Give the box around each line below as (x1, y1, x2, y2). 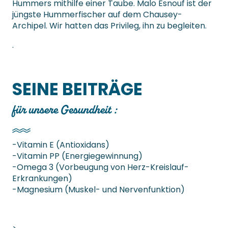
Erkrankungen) (12, 173, 72, 185)
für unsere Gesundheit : (12, 102, 117, 118)
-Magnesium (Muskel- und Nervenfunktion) (12, 184, 185, 196)
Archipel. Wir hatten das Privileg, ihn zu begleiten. (12, 20, 207, 32)
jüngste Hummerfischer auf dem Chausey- (12, 9, 182, 21)
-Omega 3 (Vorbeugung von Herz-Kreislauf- (12, 161, 189, 174)
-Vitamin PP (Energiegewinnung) (12, 150, 142, 162)
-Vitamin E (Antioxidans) (12, 139, 109, 151)
